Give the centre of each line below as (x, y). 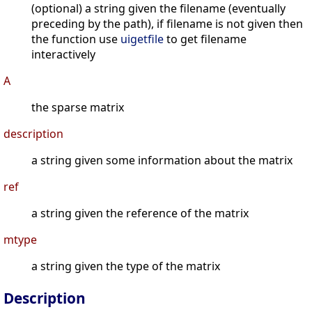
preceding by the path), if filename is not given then (167, 24)
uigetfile (142, 39)
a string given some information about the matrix (162, 161)
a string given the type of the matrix (126, 266)
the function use (76, 39)
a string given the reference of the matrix (140, 213)
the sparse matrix (78, 108)
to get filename (205, 39)
